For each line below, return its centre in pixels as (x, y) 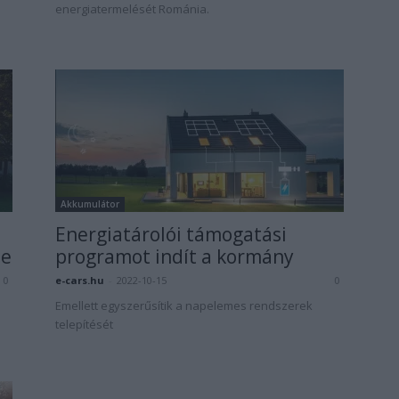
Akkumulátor (90, 204)
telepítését (84, 324)
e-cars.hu (80, 280)
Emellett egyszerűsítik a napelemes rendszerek (184, 305)
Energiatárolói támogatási (171, 234)
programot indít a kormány (175, 256)
